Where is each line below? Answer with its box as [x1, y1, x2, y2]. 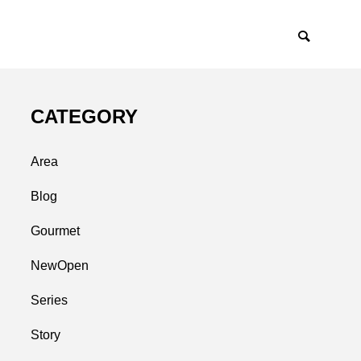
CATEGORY [31, 106, 138, 127]
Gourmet [31, 224, 80, 238]
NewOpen [31, 259, 89, 272]
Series [31, 293, 68, 307]
